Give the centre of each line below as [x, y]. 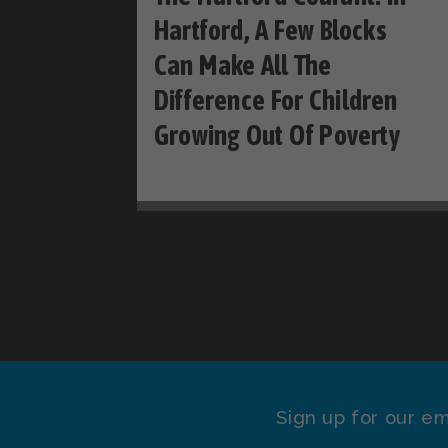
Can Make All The [243, 66]
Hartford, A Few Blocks [270, 31]
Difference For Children [276, 101]
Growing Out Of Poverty [277, 136]
